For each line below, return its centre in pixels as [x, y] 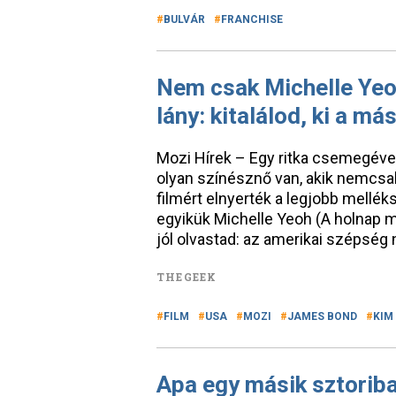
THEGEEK [187, 277]
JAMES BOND [322, 316]
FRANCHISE [252, 19]
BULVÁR [184, 19]
